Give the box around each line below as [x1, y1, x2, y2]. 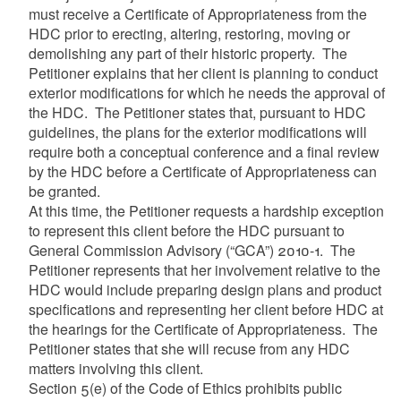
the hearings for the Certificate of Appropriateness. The [28, 318, 378, 339]
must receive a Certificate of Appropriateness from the [28, 3, 367, 24]
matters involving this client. [28, 357, 207, 379]
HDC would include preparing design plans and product [28, 278, 381, 300]
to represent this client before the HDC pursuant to [28, 219, 345, 241]
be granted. [28, 180, 100, 201]
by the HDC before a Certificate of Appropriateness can [28, 160, 377, 182]
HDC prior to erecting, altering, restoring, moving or [28, 22, 350, 44]
